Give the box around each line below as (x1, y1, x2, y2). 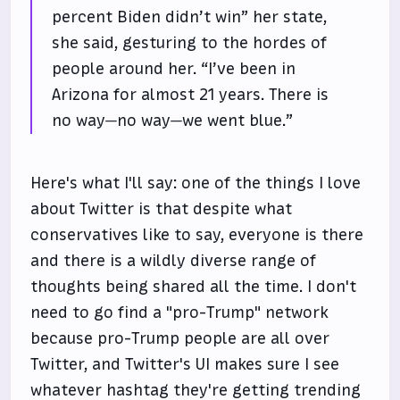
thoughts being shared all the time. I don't (30, 275, 357, 297)
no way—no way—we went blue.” (52, 109, 294, 131)
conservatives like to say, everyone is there (30, 223, 364, 246)
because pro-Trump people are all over (30, 327, 330, 349)
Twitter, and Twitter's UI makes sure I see (30, 353, 340, 375)
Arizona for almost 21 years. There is (52, 83, 329, 105)
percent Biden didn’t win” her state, (52, 5, 328, 28)
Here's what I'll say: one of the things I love (30, 171, 362, 194)
